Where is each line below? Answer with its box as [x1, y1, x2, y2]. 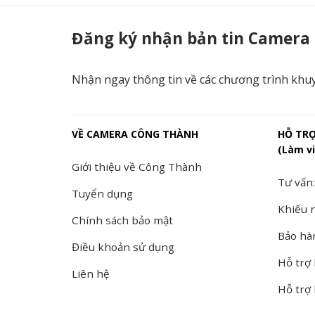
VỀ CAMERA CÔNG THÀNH [72, 127, 198, 141]
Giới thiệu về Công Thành [72, 159, 202, 174]
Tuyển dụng [72, 186, 133, 200]
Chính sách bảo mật [72, 212, 173, 227]
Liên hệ [72, 266, 110, 281]
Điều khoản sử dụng [72, 239, 174, 254]
